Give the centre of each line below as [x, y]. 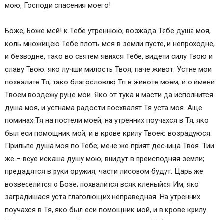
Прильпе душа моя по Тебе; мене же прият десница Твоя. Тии [110, 146]
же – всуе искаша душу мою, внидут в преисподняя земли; [105, 159]
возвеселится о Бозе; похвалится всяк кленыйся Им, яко [102, 184]
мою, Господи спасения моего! [58, 6]
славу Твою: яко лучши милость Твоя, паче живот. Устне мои [108, 69]
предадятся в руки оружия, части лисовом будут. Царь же [104, 172]
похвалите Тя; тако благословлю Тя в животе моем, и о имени [110, 82]
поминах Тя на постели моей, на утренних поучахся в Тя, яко [107, 121]
